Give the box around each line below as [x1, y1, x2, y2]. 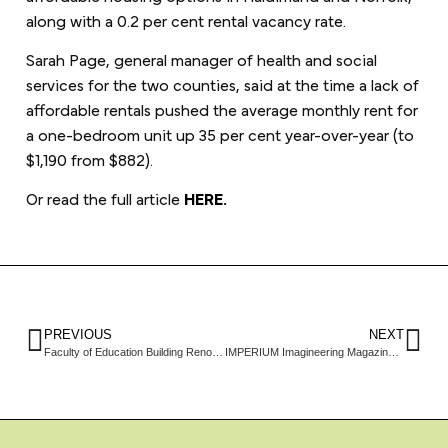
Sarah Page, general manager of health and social [25, 46, 377, 70]
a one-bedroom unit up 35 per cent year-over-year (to [25, 121, 414, 145]
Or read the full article [25, 186, 184, 210]
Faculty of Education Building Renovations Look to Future [211, 345, 223, 358]
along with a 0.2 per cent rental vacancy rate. [25, 7, 350, 31]
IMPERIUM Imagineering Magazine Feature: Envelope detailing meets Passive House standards [387, 345, 399, 358]
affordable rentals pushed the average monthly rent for [25, 96, 418, 120]
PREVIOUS [43, 326, 112, 342]
